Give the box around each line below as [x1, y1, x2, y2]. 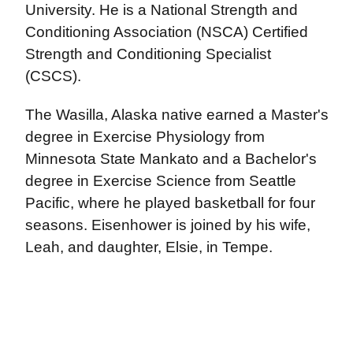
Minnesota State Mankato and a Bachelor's [24, 150, 317, 168]
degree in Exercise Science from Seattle [24, 173, 296, 190]
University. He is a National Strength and [24, 2, 298, 19]
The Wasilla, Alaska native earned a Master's [24, 106, 329, 124]
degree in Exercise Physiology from [24, 128, 265, 146]
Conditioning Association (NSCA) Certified [24, 24, 308, 41]
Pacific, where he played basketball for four [24, 195, 315, 212]
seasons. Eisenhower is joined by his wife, [24, 217, 310, 234]
